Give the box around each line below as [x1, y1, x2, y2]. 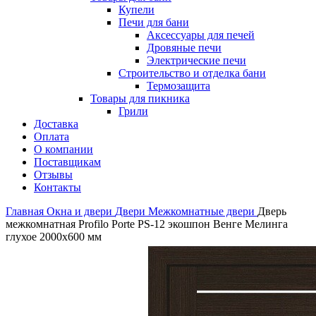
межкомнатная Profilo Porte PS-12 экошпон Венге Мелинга [6, 217, 288, 230]
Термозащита [147, 79, 210, 92]
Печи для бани [119, 16, 189, 28]
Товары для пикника [90, 92, 190, 104]
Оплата [34, 130, 69, 142]
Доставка [34, 117, 78, 130]
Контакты [34, 181, 81, 193]
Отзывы [34, 168, 73, 181]
